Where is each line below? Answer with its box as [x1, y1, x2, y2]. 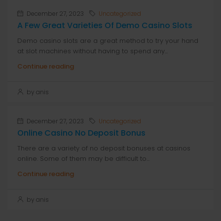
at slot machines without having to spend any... [17, 46, 168, 56]
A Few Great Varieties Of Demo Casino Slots [17, 20, 192, 31]
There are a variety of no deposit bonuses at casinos [17, 144, 190, 153]
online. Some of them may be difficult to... [17, 154, 149, 163]
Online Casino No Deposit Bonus [17, 127, 146, 139]
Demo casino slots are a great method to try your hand [17, 36, 198, 45]
